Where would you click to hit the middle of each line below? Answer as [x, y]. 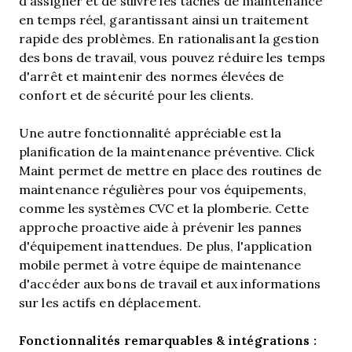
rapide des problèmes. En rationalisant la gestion [169, 38]
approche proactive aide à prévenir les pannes [161, 227]
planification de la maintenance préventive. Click [167, 151]
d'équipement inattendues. [103, 246]
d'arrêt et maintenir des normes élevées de [152, 76]
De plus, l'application [249, 246]
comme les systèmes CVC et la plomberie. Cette [164, 208]
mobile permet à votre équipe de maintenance [160, 264]
